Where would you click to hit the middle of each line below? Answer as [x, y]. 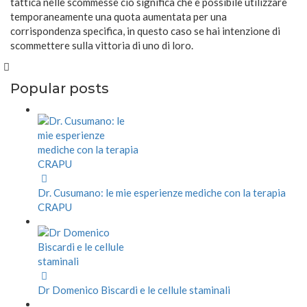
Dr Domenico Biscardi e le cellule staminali [134, 290]
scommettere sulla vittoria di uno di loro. [102, 46]
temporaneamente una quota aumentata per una [119, 17]
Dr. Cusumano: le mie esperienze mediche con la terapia [162, 193]
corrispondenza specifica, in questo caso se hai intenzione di [145, 31]
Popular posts [60, 89]
